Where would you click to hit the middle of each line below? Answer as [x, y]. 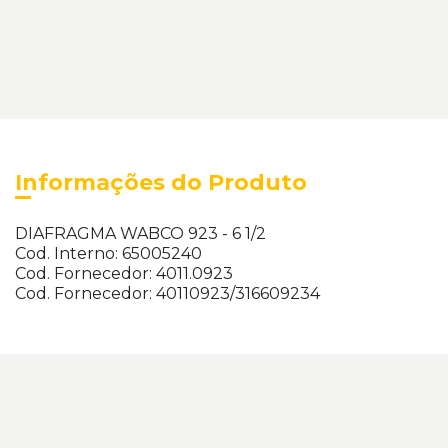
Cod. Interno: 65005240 [108, 253]
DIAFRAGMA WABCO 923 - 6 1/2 [140, 233]
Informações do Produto [161, 182]
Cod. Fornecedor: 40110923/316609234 [167, 293]
